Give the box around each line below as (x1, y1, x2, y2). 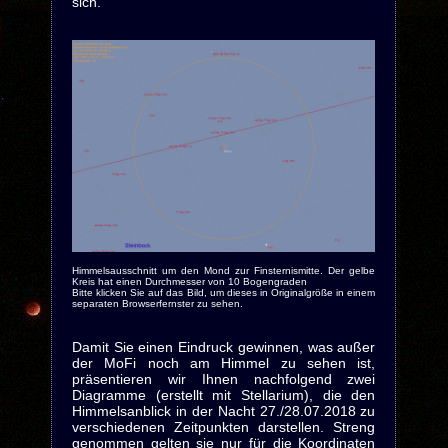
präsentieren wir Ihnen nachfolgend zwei (71, 370, 376, 387)
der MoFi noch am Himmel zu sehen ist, (71, 354, 376, 371)
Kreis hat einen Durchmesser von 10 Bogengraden (71, 275, 307, 287)
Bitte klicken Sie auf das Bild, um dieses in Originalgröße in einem (71, 286, 376, 298)
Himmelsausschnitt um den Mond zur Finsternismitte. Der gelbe (71, 264, 376, 276)
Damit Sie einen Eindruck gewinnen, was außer (71, 338, 376, 355)
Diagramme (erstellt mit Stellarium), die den (71, 386, 376, 403)
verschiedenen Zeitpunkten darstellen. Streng (71, 418, 376, 435)
